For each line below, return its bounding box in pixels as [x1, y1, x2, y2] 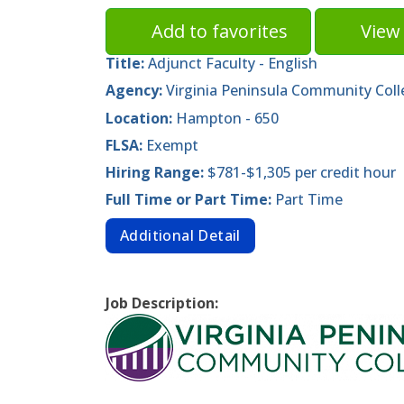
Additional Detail [120, 225, 241, 245]
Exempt [146, 134, 198, 155]
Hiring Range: [106, 161, 207, 182]
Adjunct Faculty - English [148, 53, 317, 74]
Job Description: [106, 292, 218, 313]
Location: [106, 107, 176, 128]
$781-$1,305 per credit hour [207, 161, 396, 182]
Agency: [106, 80, 166, 101]
